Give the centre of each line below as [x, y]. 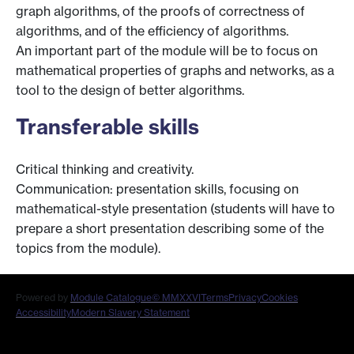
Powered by [43, 298]
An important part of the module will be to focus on [167, 50]
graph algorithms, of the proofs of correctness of [160, 11]
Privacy [245, 298]
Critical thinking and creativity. [105, 169]
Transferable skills [107, 126]
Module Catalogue [111, 298]
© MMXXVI [176, 298]
